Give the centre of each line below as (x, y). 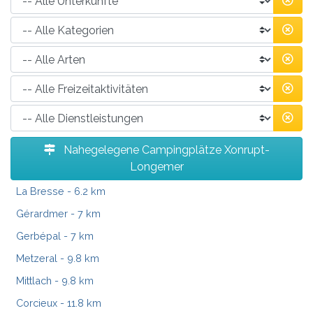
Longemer (156, 167)
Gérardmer (42, 214)
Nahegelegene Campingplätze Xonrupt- (165, 150)
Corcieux (37, 303)
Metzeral (37, 259)
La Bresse (40, 191)
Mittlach (34, 281)
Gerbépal (38, 236)
